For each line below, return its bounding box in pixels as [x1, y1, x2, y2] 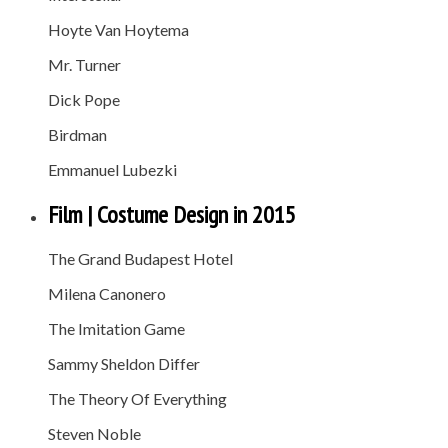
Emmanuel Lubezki [48, 159, 177, 179]
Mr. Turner [48, 54, 121, 74]
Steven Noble [48, 424, 141, 444]
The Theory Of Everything [48, 389, 227, 409]
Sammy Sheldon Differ [48, 354, 200, 374]
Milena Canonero [48, 284, 166, 304]
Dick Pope [48, 89, 120, 109]
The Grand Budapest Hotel [48, 249, 233, 269]
